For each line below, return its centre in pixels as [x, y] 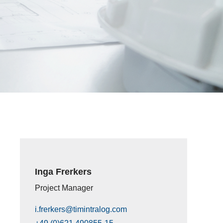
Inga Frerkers [63, 171]
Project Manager [64, 188]
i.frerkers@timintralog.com [81, 209]
